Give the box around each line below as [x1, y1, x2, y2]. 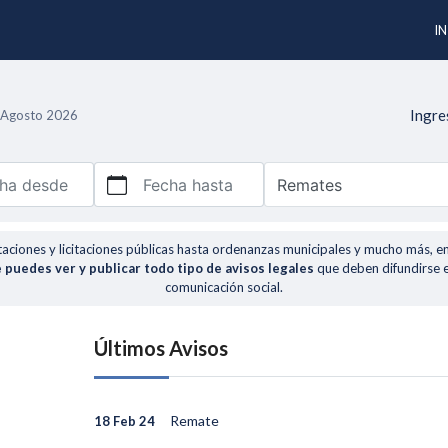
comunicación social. [165, 279, 283, 295]
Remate [170, 412, 219, 429]
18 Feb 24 [94, 413, 155, 429]
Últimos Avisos [94, 336, 228, 360]
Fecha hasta [143, 174, 233, 195]
